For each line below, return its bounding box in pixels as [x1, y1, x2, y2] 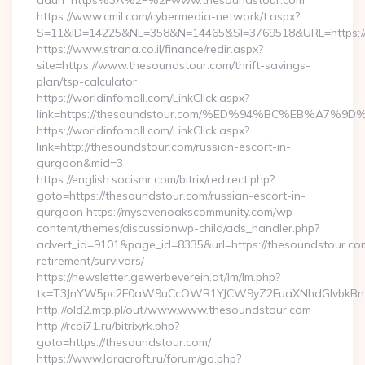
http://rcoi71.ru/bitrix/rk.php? [37, 319, 179, 333]
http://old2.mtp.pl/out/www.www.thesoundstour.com [37, 302, 311, 317]
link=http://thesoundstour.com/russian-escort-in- [37, 139, 291, 154]
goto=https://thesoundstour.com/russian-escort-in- [37, 188, 306, 203]
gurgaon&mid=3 [37, 156, 123, 170]
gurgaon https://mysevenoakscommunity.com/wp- [37, 204, 297, 219]
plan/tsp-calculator [37, 74, 137, 89]
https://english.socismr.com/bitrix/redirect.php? [37, 172, 275, 187]
